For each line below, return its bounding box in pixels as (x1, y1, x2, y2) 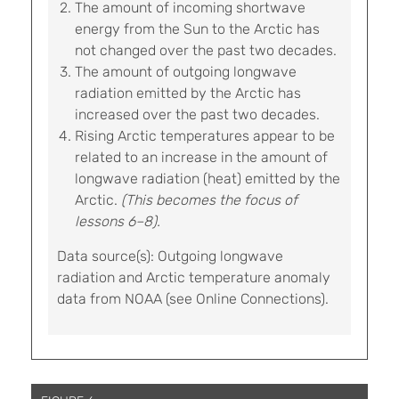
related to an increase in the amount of (75, 149, 328, 167)
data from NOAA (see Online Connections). (57, 290, 332, 308)
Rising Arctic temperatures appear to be (75, 127, 335, 145)
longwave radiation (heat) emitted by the (75, 170, 340, 188)
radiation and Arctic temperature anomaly (57, 269, 330, 287)
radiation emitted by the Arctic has (75, 85, 301, 102)
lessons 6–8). (75, 213, 160, 231)
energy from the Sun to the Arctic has (75, 20, 320, 38)
